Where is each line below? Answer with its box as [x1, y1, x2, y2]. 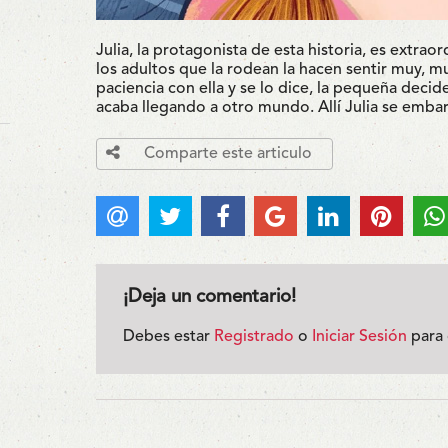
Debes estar [122, 329, 214, 346]
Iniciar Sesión [311, 329, 407, 346]
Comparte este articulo [139, 145, 312, 162]
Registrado [213, 329, 294, 346]
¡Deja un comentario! [122, 288, 296, 308]
